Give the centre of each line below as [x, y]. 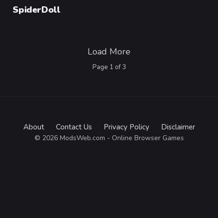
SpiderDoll [36, 10]
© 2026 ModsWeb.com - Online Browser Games [109, 138]
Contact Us [74, 127]
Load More [109, 52]
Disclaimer [178, 127]
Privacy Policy [126, 127]
